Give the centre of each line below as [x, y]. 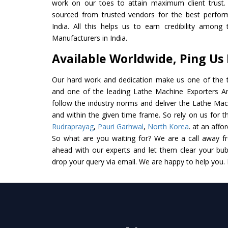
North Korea [168, 126]
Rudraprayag [73, 126]
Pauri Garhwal [121, 126]
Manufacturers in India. [90, 38]
